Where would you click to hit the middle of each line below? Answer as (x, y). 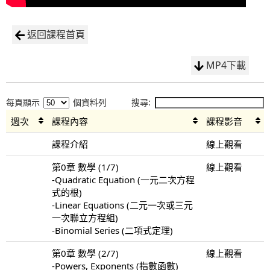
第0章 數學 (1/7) (85, 167)
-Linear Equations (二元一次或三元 (122, 205)
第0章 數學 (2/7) (85, 253)
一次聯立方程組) (85, 217)
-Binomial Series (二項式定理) (112, 230)
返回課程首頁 (56, 34)
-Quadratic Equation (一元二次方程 (123, 179)
